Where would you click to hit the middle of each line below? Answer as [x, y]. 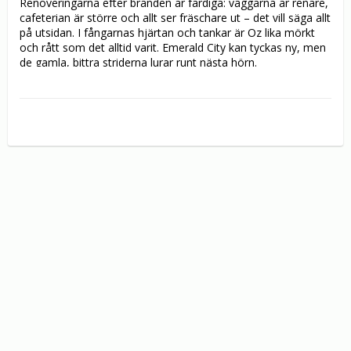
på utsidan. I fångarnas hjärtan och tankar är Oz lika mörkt [167, 33]
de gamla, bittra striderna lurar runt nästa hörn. [138, 63]
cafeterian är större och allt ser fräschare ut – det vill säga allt [175, 18]
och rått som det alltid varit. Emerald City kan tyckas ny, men [173, 48]
